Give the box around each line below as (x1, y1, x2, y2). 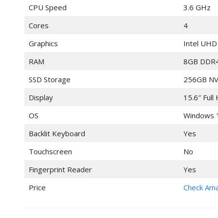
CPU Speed (28, 2, 67, 13)
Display (28, 92, 53, 103)
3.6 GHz (183, 2, 211, 13)
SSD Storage (28, 74, 71, 85)
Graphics (28, 38, 58, 49)
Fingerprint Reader (28, 164, 92, 175)
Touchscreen (28, 146, 72, 157)
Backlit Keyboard (28, 128, 85, 139)
